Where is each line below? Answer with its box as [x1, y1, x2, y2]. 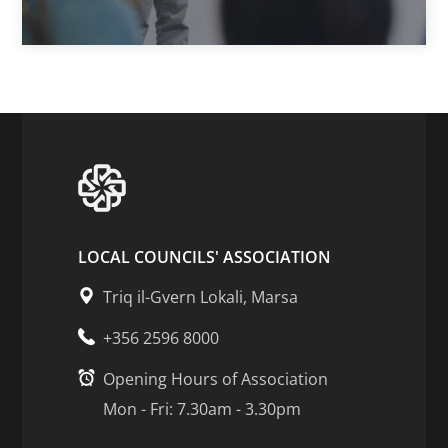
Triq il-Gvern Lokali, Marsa [103, 285, 299, 308]
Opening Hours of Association [103, 367, 329, 390]
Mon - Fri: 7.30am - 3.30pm [103, 397, 302, 420]
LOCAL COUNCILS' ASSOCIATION [78, 245, 332, 268]
